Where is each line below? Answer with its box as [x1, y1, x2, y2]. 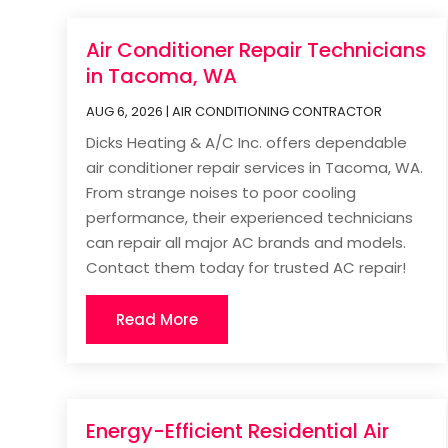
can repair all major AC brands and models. [86, 231, 407, 253]
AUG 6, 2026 [86, 101, 164, 121]
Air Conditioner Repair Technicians [86, 35, 427, 64]
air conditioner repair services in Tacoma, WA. [86, 156, 424, 178]
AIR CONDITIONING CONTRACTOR [172, 101, 383, 121]
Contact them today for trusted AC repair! [86, 256, 407, 278]
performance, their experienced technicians [86, 206, 414, 228]
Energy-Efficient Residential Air [86, 416, 390, 445]
